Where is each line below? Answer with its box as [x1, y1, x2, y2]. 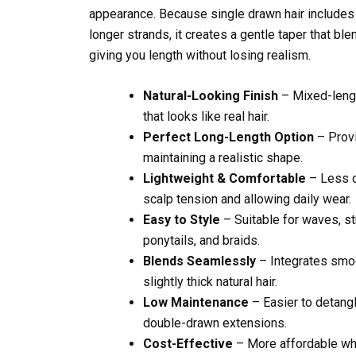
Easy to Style [143, 212, 220, 228]
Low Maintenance [143, 295, 249, 311]
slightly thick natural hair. [143, 274, 277, 290]
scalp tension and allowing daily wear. [143, 192, 351, 207]
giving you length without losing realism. [89, 47, 311, 63]
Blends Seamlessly [143, 253, 256, 269]
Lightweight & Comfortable [143, 171, 306, 187]
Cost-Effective [143, 336, 233, 352]
